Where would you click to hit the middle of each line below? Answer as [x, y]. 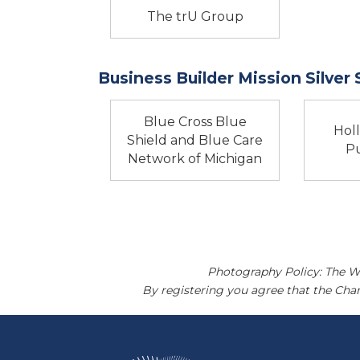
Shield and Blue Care [195, 140]
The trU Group [195, 16]
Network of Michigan [195, 158]
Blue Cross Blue [195, 121]
